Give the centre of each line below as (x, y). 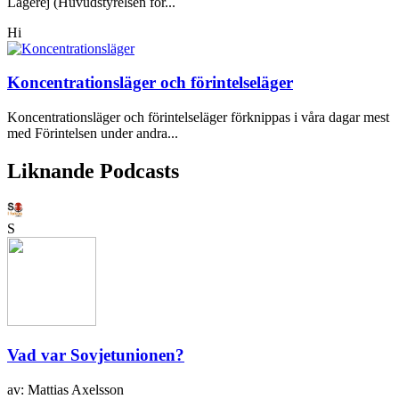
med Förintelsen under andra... (93, 133)
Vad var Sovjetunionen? (96, 355)
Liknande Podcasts (93, 171)
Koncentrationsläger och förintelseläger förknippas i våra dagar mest (198, 117)
